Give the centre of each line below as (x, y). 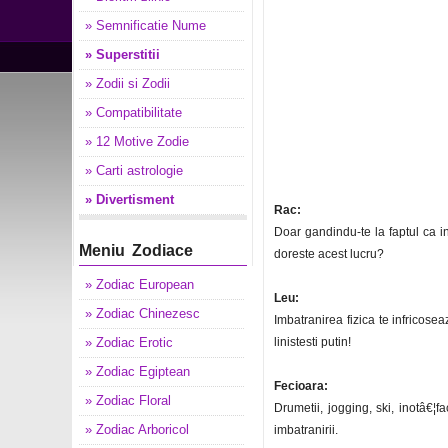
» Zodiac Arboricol (137, 429)
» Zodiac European (139, 284)
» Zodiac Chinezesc (142, 313)
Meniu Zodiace (136, 250)
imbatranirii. (306, 430)
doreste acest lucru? (329, 254)
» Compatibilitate (133, 112)
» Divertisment (129, 199)
